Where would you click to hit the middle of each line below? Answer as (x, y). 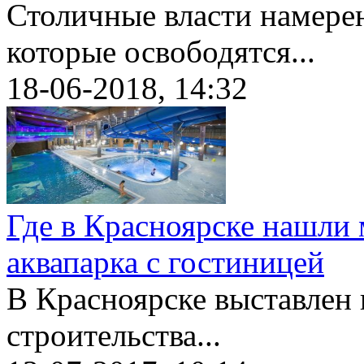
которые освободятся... (161, 52)
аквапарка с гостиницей (165, 262)
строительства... (114, 336)
